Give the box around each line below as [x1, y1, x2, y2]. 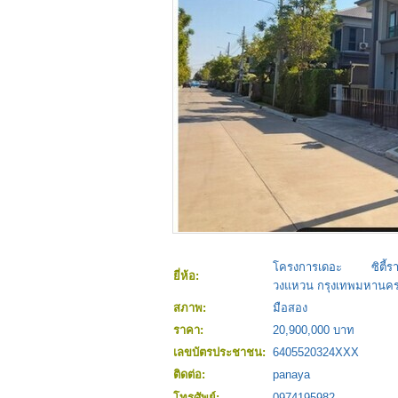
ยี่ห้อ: [173, 269, 203, 283]
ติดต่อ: [173, 368, 209, 382]
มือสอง [273, 301, 307, 315]
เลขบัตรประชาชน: [173, 346, 269, 360]
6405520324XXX [273, 346, 359, 360]
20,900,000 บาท [273, 323, 354, 338]
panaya [273, 368, 310, 382]
